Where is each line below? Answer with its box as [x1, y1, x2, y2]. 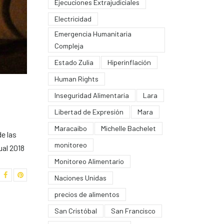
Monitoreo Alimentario [54, 156, 124, 165]
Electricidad [54, 14, 91, 23]
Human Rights [54, 74, 98, 83]
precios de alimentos [54, 189, 119, 198]
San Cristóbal [54, 206, 97, 215]
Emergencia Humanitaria [54, 29, 131, 38]
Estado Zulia [54, 57, 93, 66]
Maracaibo [54, 123, 87, 132]
